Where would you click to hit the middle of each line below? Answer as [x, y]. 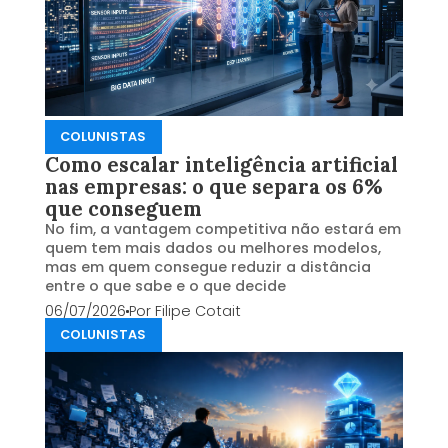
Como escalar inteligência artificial [221, 165]
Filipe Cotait [197, 311]
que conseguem [123, 209]
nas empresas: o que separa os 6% [213, 187]
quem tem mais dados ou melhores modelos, [212, 248]
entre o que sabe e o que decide [165, 286]
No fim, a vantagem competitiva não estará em [222, 229]
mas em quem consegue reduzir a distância [207, 267]
